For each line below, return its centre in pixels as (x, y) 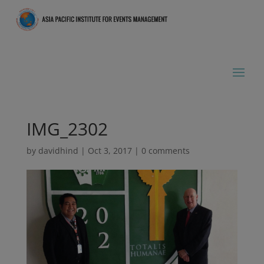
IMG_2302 (67, 128)
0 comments (165, 150)
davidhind (58, 150)
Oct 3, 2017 (110, 150)
